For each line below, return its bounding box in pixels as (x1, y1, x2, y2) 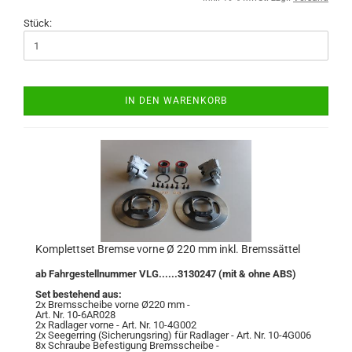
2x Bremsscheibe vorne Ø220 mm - (35, 299, 190, 310)
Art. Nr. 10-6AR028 (35, 309, 115, 321)
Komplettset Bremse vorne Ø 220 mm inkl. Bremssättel (35, 243, 300, 255)
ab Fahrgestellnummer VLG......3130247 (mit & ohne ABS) (35, 268, 296, 280)
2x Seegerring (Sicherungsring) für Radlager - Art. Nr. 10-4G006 (35, 329, 311, 341)
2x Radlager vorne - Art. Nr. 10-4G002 (35, 319, 196, 331)
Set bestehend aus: (35, 288, 122, 300)
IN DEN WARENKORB (125, 95, 227, 106)
